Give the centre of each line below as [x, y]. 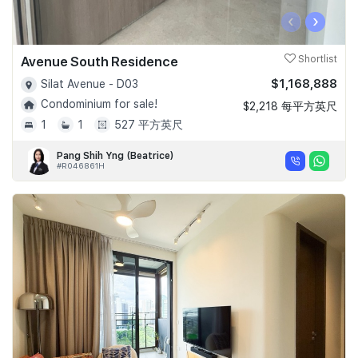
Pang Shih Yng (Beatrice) [115, 156]
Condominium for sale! [99, 104]
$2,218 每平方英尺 [290, 106]
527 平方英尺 [149, 125]
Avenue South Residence [99, 61]
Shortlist [316, 59]
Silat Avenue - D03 [89, 84]
